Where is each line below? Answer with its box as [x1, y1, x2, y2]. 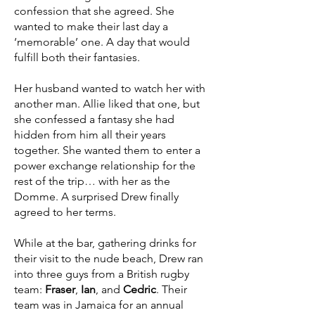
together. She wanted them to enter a [14, 143, 200, 157]
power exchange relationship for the [14, 159, 195, 172]
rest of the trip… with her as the [14, 174, 170, 188]
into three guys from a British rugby [14, 267, 189, 281]
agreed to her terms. [14, 205, 116, 219]
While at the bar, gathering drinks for [14, 236, 196, 250]
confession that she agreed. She [14, 4, 174, 18]
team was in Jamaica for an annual [14, 298, 184, 311]
